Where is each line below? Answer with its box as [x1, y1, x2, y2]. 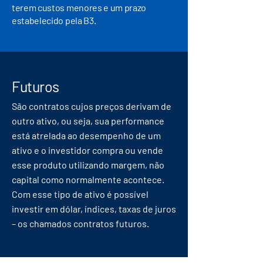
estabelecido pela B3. [12, 15, 96, 26]
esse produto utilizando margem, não [12, 159, 164, 170]
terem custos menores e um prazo [12, 2, 147, 13]
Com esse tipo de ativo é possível [12, 188, 149, 200]
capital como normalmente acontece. [12, 174, 164, 185]
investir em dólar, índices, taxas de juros [12, 203, 176, 214]
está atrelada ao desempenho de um [12, 130, 161, 141]
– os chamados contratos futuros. [12, 218, 149, 229]
